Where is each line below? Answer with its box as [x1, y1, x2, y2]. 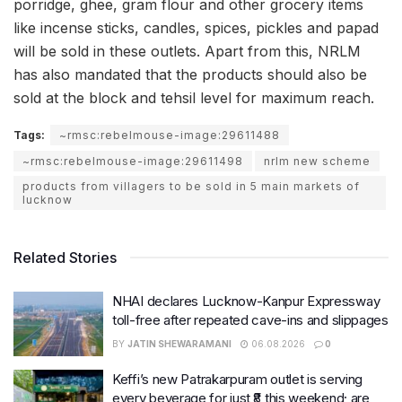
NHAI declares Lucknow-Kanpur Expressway [112, 293, 380, 310]
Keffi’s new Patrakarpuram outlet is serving [112, 370, 363, 388]
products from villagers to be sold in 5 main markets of [22, 179, 360, 194]
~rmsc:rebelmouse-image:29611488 [59, 128, 280, 143]
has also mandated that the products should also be [13, 66, 367, 84]
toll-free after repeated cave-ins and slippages [112, 311, 389, 329]
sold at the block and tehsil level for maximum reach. [13, 89, 374, 108]
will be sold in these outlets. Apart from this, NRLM [13, 42, 361, 61]
